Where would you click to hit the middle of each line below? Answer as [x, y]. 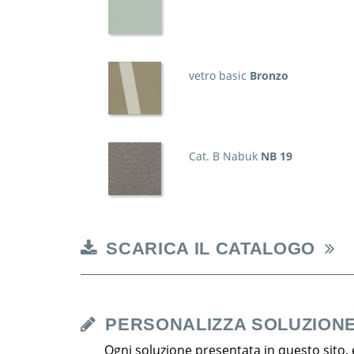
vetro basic [218, 75]
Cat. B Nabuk [223, 156]
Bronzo [267, 75]
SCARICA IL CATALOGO [211, 249]
